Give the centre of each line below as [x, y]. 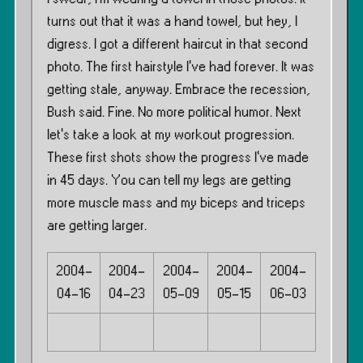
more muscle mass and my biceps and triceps [176, 203]
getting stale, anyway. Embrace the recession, [179, 90]
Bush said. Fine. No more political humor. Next [174, 113]
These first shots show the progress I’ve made [178, 158]
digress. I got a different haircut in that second [177, 45]
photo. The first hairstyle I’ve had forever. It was [181, 67]
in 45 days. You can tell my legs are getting [169, 181]
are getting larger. [97, 226]
